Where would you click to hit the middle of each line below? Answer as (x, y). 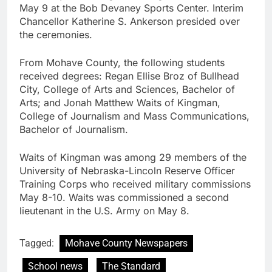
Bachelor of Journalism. (74, 129)
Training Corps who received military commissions (135, 184)
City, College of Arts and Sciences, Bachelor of (127, 89)
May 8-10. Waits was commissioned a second (124, 197)
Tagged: (38, 243)
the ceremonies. (56, 34)
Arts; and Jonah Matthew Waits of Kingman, (120, 102)
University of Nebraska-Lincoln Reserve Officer (127, 170)
